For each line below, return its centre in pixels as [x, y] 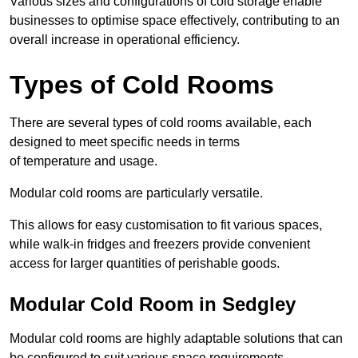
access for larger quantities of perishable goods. [145, 264]
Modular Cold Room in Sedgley [153, 304]
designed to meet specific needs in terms [125, 142]
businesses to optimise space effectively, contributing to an [175, 21]
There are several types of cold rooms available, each [161, 123]
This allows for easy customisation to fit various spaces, [166, 225]
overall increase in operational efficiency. [125, 40]
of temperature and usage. [84, 161]
